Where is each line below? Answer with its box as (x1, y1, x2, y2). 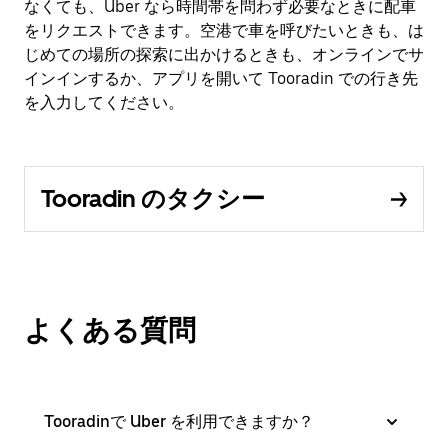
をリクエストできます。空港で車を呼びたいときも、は (24, 21, 424, 40)
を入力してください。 (24, 93, 184, 112)
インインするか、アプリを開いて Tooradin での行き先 (24, 69, 418, 88)
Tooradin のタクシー (41, 184, 265, 213)
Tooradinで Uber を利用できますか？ (44, 412, 314, 431)
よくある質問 (24, 313, 196, 347)
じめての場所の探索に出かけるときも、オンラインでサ (24, 45, 424, 64)
